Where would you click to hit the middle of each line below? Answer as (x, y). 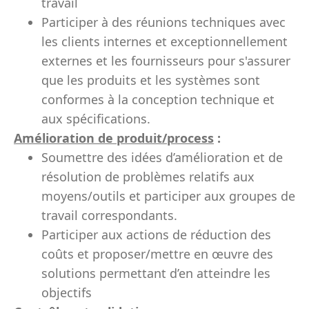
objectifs (67, 292)
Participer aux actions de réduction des (156, 235)
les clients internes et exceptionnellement (165, 41)
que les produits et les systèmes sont (151, 80)
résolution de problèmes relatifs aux (148, 177)
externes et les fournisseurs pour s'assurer (166, 61)
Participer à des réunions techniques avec (163, 22)
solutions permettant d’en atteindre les (156, 273)
